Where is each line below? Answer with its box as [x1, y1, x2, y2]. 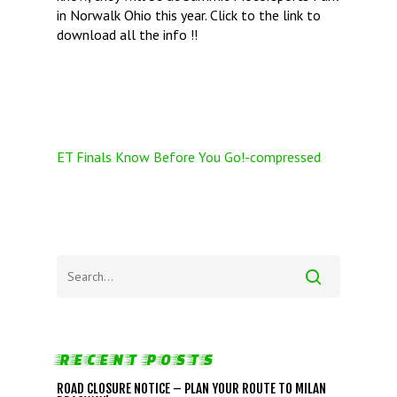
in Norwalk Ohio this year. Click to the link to [57, 5, 321, 24]
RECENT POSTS [57, 350, 214, 368]
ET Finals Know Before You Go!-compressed [57, 147, 321, 166]
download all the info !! [57, 25, 198, 43]
